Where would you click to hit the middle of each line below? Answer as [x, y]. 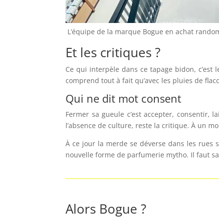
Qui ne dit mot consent [124, 99]
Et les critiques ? [113, 53]
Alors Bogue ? [106, 209]
